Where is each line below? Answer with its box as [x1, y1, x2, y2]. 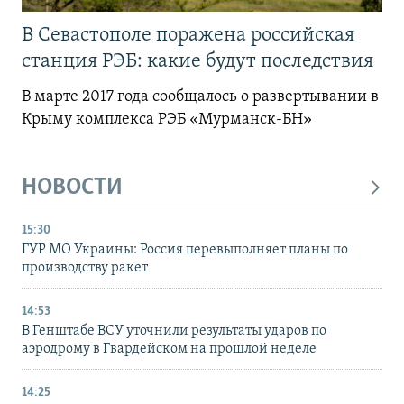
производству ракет [22, 261, 148, 276]
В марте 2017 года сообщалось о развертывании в [22, 87, 379, 106]
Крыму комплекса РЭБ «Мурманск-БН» [22, 110, 312, 128]
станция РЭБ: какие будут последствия [22, 50, 378, 72]
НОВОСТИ [22, 175, 123, 200]
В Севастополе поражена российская [22, 24, 354, 46]
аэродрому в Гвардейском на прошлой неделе [22, 342, 317, 357]
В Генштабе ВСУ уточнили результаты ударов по [22, 324, 326, 339]
